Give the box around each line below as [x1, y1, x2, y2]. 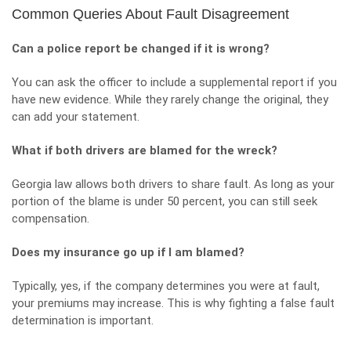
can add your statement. [12, 110, 139, 124]
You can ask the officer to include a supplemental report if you [12, 75, 337, 89]
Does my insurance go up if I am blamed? [12, 245, 244, 259]
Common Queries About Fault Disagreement [12, 6, 289, 22]
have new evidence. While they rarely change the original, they [12, 92, 328, 107]
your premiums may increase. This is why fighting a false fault [12, 296, 335, 310]
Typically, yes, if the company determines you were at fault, [12, 279, 320, 293]
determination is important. [12, 313, 154, 327]
